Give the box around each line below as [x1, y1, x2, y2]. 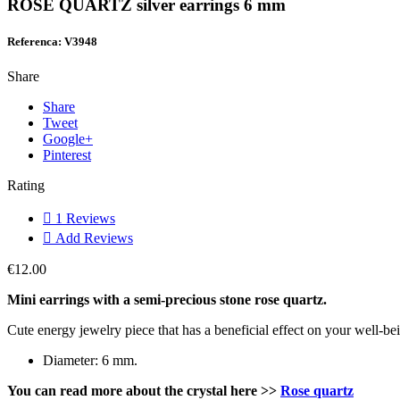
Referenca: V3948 [7, 34, 97, 48]
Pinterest [43, 147, 91, 163]
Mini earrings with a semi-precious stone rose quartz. [7, 292, 327, 308]
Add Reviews [52, 230, 133, 246]
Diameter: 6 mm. [43, 353, 137, 369]
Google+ [43, 131, 93, 147]
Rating [7, 178, 48, 194]
